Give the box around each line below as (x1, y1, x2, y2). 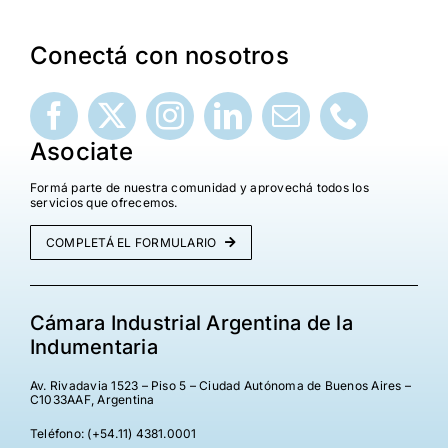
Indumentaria (29, 335, 158, 360)
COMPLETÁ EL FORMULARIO (45, 235, 217, 251)
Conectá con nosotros (29, 41, 289, 71)
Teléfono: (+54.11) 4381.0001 (29, 426, 197, 442)
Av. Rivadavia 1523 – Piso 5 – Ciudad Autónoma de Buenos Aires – (29, 378, 412, 394)
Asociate (29, 137, 133, 167)
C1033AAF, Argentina (29, 392, 155, 408)
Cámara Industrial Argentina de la (29, 311, 353, 336)
